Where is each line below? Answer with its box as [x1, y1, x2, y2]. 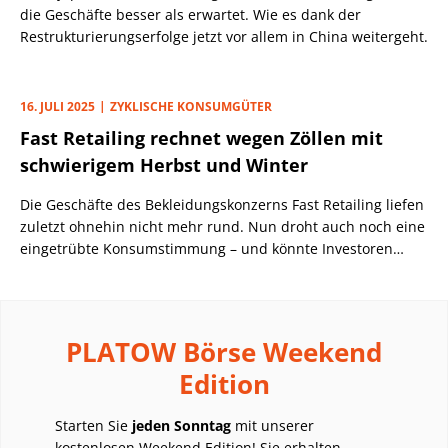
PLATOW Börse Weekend [66, 333, 382, 370]
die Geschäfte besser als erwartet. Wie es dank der [20, 4, 361, 24]
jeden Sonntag [132, 415, 231, 435]
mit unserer [231, 415, 314, 435]
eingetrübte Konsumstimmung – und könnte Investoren [20, 238, 393, 258]
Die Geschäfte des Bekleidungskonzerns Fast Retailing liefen [20, 194, 424, 214]
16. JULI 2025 [20, 97, 95, 115]
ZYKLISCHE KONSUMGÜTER [110, 97, 272, 115]
